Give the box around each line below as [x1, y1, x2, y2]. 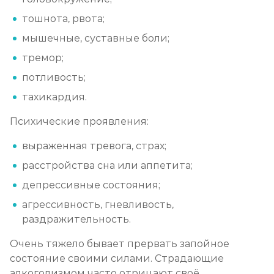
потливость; [22, 72, 86, 84]
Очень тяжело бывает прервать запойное [10, 238, 229, 250]
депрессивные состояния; [22, 179, 160, 191]
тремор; [22, 52, 64, 64]
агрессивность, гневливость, [22, 199, 174, 211]
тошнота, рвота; [22, 13, 105, 25]
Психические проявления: [10, 116, 149, 128]
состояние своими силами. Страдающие [10, 253, 224, 265]
